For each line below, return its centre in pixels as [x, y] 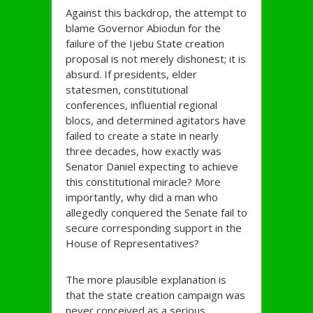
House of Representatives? [132, 243]
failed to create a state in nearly [142, 136]
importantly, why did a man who [142, 197]
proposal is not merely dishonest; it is [156, 59]
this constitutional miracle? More [143, 182]
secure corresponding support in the [154, 228]
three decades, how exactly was [144, 151]
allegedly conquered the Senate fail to [156, 213]
